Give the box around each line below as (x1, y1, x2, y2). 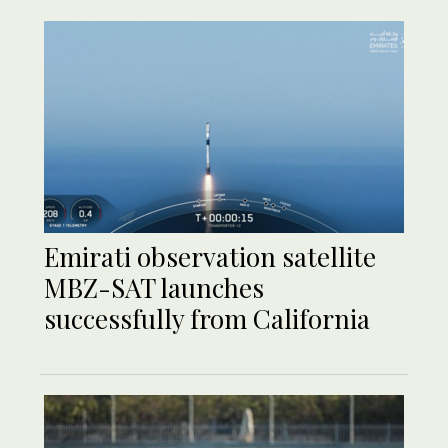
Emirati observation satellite (44, 238, 376, 274)
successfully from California (44, 300, 370, 336)
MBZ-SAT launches (44, 269, 264, 305)
